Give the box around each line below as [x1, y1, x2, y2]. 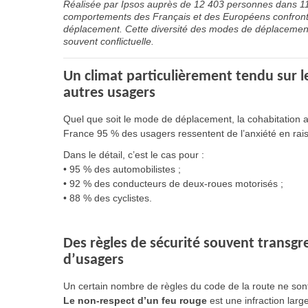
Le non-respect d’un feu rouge [63, 295, 207, 306]
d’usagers [63, 252, 124, 268]
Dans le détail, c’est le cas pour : [63, 149, 204, 160]
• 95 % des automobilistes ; [63, 164, 181, 175]
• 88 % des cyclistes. [63, 192, 152, 203]
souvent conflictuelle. [63, 36, 154, 47]
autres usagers [63, 85, 155, 101]
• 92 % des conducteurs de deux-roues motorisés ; [63, 178, 283, 189]
